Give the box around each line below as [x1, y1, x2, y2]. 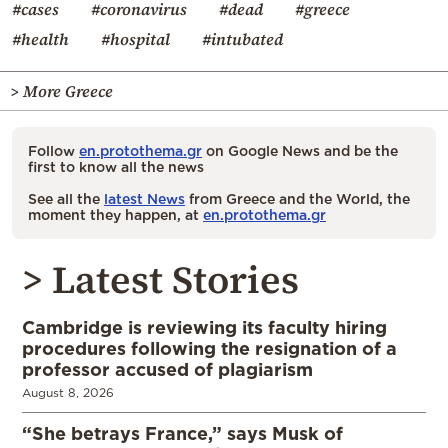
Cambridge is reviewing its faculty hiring [22, 317, 387, 338]
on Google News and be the [202, 143, 398, 159]
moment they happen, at [28, 207, 203, 223]
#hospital [101, 28, 170, 51]
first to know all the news [28, 159, 204, 175]
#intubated [202, 28, 283, 51]
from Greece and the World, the [185, 191, 410, 207]
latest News [104, 191, 185, 207]
